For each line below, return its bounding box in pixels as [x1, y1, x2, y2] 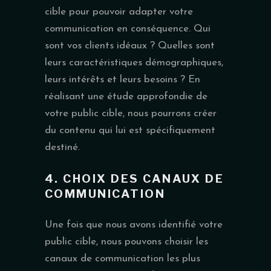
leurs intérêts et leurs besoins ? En [45, 74, 200, 85]
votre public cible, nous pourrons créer [45, 108, 217, 119]
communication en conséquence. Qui [45, 23, 211, 34]
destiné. [45, 142, 80, 152]
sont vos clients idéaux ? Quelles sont [45, 40, 215, 51]
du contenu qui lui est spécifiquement [45, 125, 215, 135]
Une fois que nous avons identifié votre [45, 219, 223, 230]
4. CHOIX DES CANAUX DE [45, 171, 224, 186]
